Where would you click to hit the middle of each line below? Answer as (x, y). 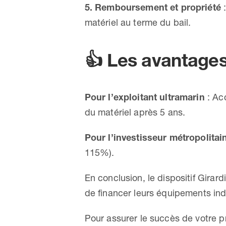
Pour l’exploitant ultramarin (145, 97)
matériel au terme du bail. (138, 22)
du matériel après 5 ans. (135, 112)
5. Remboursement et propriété (153, 7)
